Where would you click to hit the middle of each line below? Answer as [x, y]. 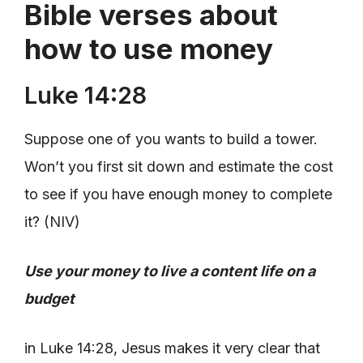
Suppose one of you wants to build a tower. [171, 139]
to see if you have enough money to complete [178, 194]
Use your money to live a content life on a [170, 271]
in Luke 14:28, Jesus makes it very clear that [172, 348]
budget [49, 298]
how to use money [149, 48]
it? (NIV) [52, 221]
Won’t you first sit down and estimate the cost [179, 166]
